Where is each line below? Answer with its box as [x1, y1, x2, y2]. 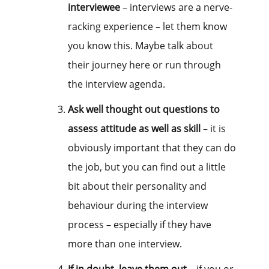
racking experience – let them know [68, 20, 227, 34]
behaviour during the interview [68, 199, 208, 213]
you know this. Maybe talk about [68, 39, 213, 53]
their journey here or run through [68, 58, 221, 72]
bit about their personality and [68, 180, 207, 193]
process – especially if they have [68, 218, 211, 232]
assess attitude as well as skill [68, 122, 201, 136]
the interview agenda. [68, 77, 165, 91]
